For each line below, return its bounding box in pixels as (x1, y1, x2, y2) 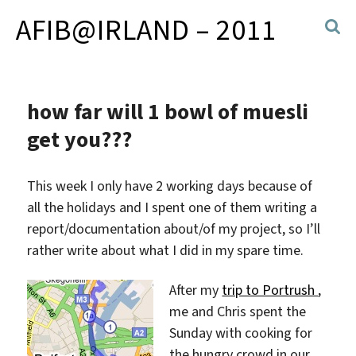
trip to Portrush (222, 280, 319, 300)
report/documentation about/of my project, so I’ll (27, 219, 321, 238)
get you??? (27, 125, 133, 154)
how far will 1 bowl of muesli (27, 97, 309, 126)
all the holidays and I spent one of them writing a (27, 198, 318, 217)
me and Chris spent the (169, 301, 307, 321)
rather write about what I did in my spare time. (27, 241, 304, 260)
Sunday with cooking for (169, 323, 313, 342)
